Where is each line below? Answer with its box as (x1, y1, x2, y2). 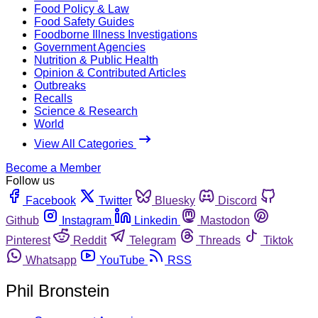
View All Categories (34, 137, 136, 150)
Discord (218, 194, 257, 207)
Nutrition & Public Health (34, 53, 158, 66)
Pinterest (6, 234, 50, 246)
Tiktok (263, 234, 293, 246)
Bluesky (155, 194, 195, 207)
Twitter (99, 194, 132, 207)
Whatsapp (26, 253, 77, 266)
